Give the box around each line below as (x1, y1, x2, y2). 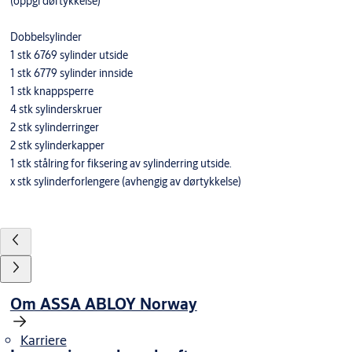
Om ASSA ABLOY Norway (9, 293, 197, 314)
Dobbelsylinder (9, 30, 82, 45)
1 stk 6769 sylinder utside (9, 48, 128, 63)
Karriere (20, 331, 67, 350)
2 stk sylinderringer (9, 120, 99, 135)
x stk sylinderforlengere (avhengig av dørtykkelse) (9, 174, 241, 189)
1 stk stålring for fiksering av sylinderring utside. (9, 156, 232, 171)
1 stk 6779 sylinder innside (9, 66, 133, 81)
